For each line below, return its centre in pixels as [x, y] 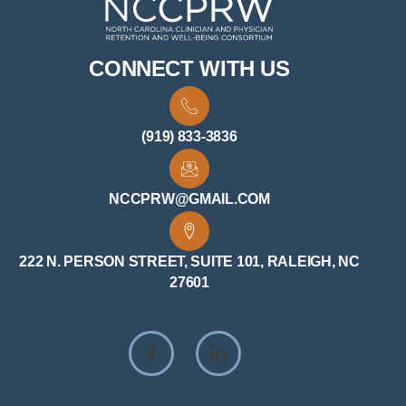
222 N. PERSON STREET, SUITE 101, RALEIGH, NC [189, 262]
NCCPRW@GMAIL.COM [189, 199]
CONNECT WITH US [189, 69]
